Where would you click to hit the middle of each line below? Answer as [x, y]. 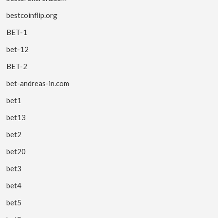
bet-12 [18, 49]
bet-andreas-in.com [38, 83]
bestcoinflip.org [32, 15]
